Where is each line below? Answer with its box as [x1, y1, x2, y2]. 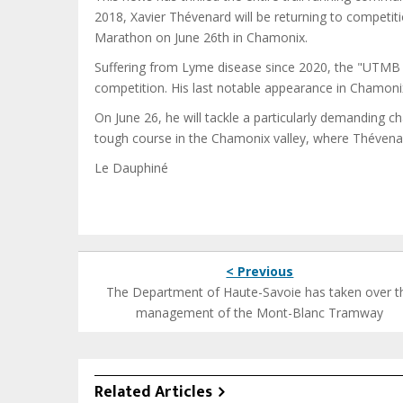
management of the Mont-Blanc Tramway [136, 304, 384, 321]
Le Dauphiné [94, 159, 168, 176]
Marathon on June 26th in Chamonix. [94, 29, 308, 46]
